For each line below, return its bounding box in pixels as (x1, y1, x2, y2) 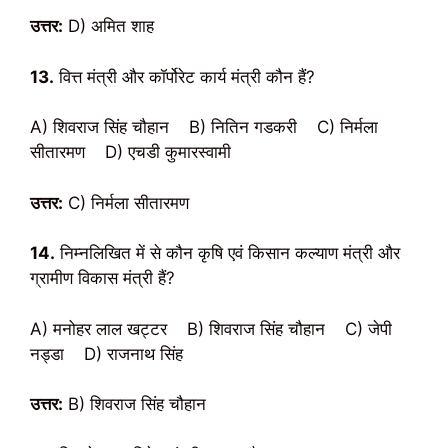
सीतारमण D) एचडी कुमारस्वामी (30, 142, 231, 162)
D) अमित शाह (63, 16, 154, 36)
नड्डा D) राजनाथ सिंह (30, 343, 183, 364)
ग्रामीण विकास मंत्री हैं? (30, 268, 175, 288)
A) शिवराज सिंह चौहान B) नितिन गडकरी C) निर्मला (30, 117, 378, 137)
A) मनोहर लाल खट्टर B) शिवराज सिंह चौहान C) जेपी (30, 318, 392, 339)
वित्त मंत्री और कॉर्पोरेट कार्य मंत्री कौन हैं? (54, 66, 315, 87)
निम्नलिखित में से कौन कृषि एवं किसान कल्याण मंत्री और (55, 243, 400, 263)
